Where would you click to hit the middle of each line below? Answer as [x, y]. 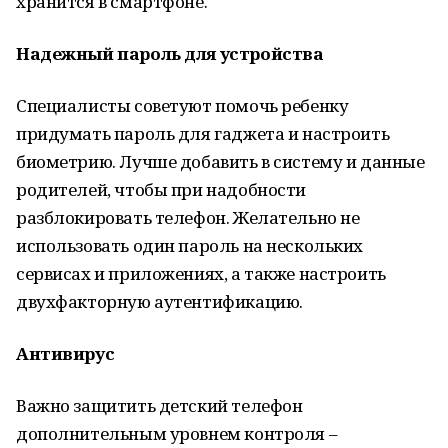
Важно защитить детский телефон [159, 405]
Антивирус [65, 353]
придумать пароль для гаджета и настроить [203, 133]
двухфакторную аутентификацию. [159, 301]
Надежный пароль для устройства [170, 53]
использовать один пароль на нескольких [190, 245]
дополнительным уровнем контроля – [177, 433]
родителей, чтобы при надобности [161, 189]
